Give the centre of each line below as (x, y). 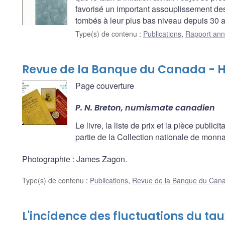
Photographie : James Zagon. (75, 159)
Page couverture (105, 86)
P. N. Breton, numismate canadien (145, 108)
